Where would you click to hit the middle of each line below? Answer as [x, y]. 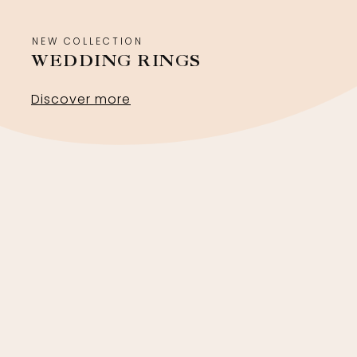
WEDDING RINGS [117, 61]
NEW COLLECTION [88, 41]
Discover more [81, 99]
